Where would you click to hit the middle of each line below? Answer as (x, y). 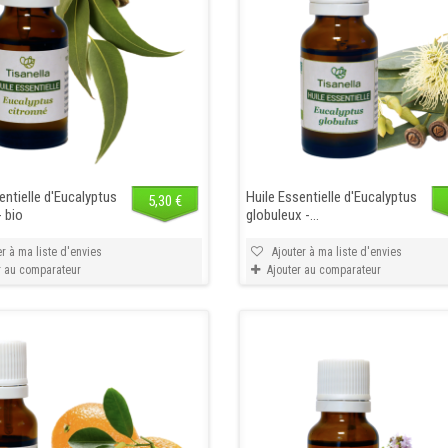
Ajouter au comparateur (323, 269)
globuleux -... (282, 214)
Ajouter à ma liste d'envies (335, 251)
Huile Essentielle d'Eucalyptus (331, 196)
